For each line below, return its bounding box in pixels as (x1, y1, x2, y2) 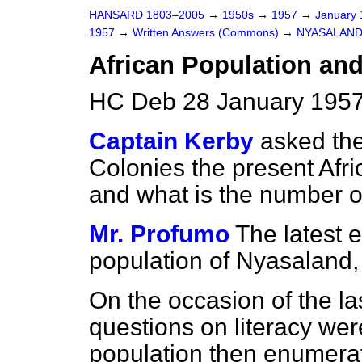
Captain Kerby (89, 128, 254, 154)
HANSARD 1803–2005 (89, 9, 204, 21)
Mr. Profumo (89, 221, 229, 247)
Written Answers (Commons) (133, 27, 282, 39)
